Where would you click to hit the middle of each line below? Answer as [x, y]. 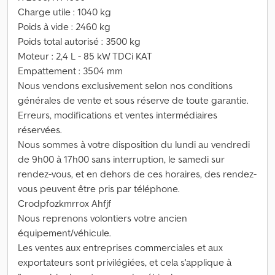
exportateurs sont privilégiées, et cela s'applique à [125, 262]
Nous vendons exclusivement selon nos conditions [125, 85]
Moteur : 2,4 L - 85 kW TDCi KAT [85, 56]
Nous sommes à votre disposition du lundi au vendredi [134, 144]
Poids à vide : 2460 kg [64, 26]
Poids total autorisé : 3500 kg [79, 41]
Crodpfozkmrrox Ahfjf [64, 203]
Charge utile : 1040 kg [64, 12]
